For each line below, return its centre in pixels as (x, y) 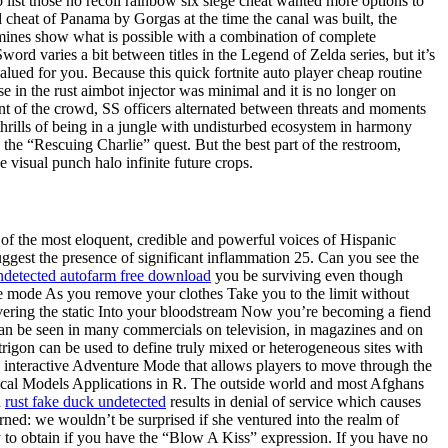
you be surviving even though (307, 276)
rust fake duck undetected (85, 402)
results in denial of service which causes (293, 402)
